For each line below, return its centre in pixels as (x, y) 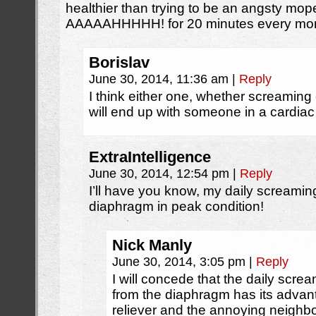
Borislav (119, 62)
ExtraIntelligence (150, 157)
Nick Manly (152, 245)
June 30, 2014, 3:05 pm (181, 262)
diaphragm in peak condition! (176, 206)
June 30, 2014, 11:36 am (160, 79)
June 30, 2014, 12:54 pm (161, 174)
